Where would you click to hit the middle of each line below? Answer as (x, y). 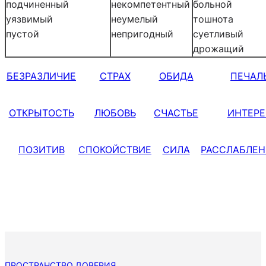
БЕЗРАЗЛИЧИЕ (41, 76)
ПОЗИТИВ (41, 149)
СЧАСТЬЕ (176, 113)
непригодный (142, 34)
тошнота (213, 19)
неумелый (134, 19)
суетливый (218, 34)
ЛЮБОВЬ (115, 113)
